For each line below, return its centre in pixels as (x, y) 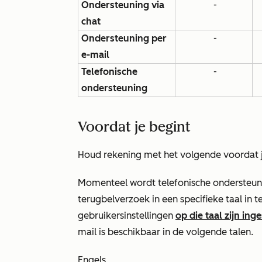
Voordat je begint (134, 127)
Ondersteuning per (124, 38)
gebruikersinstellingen (127, 216)
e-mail (95, 55)
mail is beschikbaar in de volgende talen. (167, 232)
